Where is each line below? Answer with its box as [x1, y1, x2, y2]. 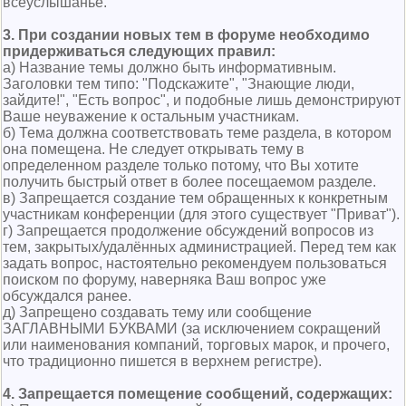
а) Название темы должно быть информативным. [3, 60, 336, 75]
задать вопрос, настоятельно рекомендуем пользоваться [3, 256, 387, 271]
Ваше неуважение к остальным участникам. [3, 109, 299, 124]
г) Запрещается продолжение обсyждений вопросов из [3, 223, 373, 238]
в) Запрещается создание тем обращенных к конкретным [3, 190, 388, 206]
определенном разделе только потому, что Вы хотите [3, 158, 359, 173]
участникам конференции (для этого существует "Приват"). [3, 207, 400, 222]
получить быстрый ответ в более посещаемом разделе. [3, 174, 376, 189]
